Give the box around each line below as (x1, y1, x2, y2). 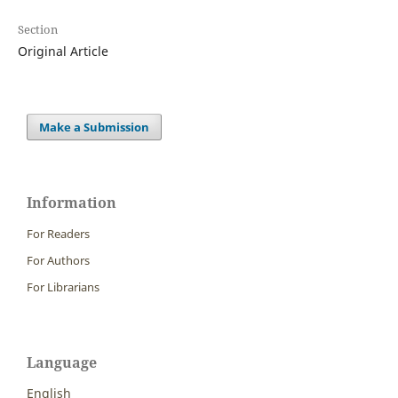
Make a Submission (39, 118, 150, 135)
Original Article (17, 42, 108, 60)
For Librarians (27, 278, 99, 295)
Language (27, 352, 97, 372)
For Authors (27, 251, 90, 268)
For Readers (27, 225, 90, 242)
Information (27, 192, 116, 212)
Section (17, 20, 58, 37)
